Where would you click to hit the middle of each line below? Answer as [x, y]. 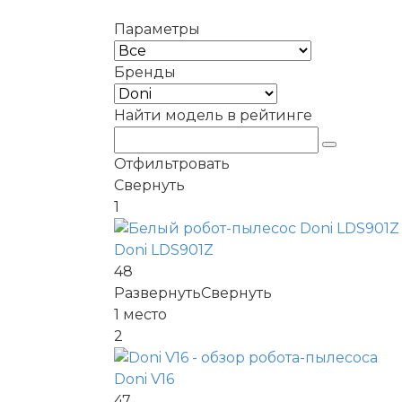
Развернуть [157, 293]
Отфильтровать [172, 164]
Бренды [145, 72]
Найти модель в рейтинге [213, 115]
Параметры [157, 29]
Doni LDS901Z [164, 250]
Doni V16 [144, 379]
